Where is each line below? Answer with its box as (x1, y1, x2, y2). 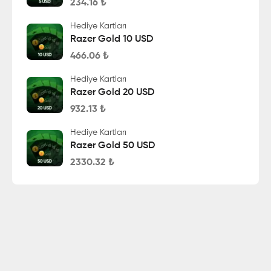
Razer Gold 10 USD (70, 34, 153, 44)
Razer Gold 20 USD (70, 88, 154, 97)
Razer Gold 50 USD (70, 141, 155, 151)
